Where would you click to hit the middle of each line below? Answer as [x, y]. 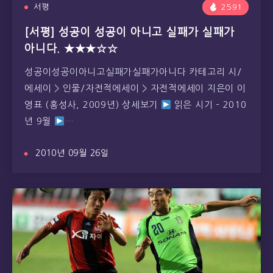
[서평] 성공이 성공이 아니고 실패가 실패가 [129, 32]
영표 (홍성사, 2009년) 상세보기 [93, 105]
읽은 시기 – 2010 [209, 105]
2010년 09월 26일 [72, 153]
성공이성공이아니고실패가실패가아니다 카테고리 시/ [133, 72]
